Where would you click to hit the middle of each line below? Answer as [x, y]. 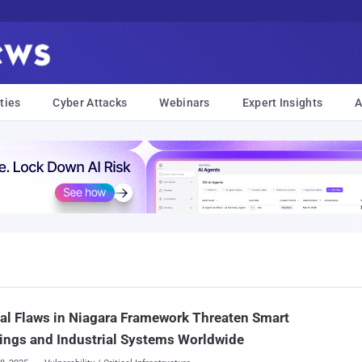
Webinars [185, 103]
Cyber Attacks [90, 103]
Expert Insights [282, 103]
